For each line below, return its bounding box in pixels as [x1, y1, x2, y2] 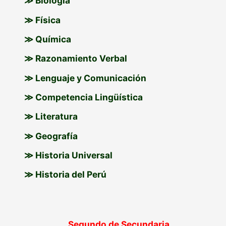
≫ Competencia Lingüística [24, 91, 143, 102]
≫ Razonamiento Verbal [24, 53, 128, 64]
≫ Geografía [24, 130, 78, 141]
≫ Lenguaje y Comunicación [24, 72, 147, 83]
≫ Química [24, 33, 72, 44]
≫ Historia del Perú [24, 169, 107, 180]
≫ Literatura [24, 111, 78, 122]
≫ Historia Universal [24, 149, 113, 160]
